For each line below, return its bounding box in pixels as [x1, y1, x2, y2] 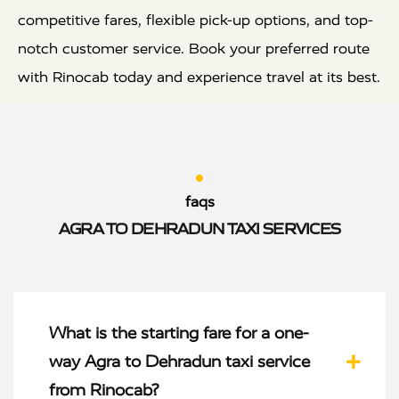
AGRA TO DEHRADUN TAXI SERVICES [58, 219, 341, 240]
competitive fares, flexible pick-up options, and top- [18, 12, 373, 29]
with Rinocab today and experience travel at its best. [18, 69, 380, 86]
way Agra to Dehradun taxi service [49, 352, 310, 372]
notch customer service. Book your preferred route [18, 40, 370, 58]
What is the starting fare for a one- [49, 323, 309, 344]
